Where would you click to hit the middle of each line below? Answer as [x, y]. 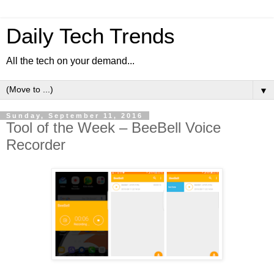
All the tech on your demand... [70, 61]
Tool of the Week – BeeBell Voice [113, 128]
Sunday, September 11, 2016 [75, 116]
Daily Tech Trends [91, 36]
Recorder [36, 145]
